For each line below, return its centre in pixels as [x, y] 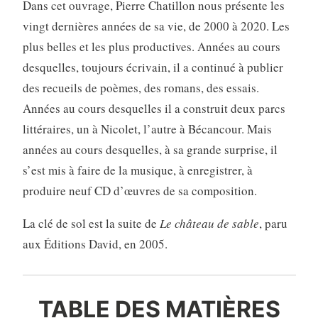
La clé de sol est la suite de [91, 223]
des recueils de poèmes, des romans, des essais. [141, 87]
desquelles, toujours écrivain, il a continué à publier [153, 67]
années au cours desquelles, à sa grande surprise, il [150, 149]
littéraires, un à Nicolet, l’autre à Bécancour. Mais [147, 128]
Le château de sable [209, 223]
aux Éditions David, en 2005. [95, 243]
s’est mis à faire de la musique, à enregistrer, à [137, 170]
